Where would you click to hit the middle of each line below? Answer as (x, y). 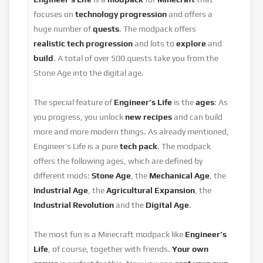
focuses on (54, 14)
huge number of (63, 29)
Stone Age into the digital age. (89, 73)
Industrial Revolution (74, 205)
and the (130, 205)
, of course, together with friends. (110, 249)
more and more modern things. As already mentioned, (131, 131)
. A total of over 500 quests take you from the (136, 58)
